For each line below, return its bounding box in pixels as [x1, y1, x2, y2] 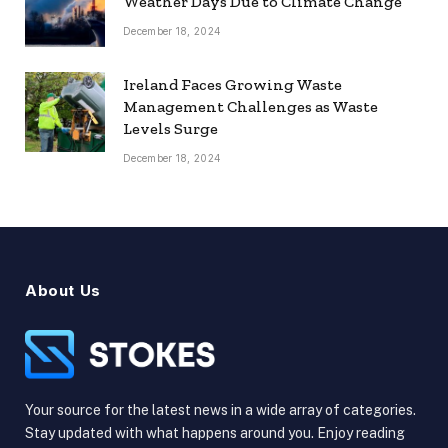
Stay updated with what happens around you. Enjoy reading [25, 425, 405, 442]
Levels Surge [123, 118, 218, 138]
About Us [25, 280, 101, 300]
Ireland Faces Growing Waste [123, 74, 342, 94]
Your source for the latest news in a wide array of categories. [25, 402, 416, 419]
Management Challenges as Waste [123, 96, 378, 116]
